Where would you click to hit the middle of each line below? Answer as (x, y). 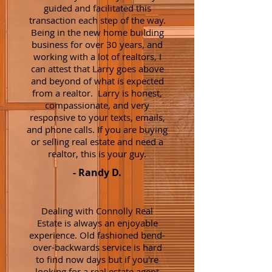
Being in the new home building (97, 32)
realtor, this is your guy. (97, 154)
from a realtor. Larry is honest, (97, 93)
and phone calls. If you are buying (97, 129)
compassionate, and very (97, 105)
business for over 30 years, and (97, 44)
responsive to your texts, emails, (97, 117)
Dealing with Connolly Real (97, 211)
